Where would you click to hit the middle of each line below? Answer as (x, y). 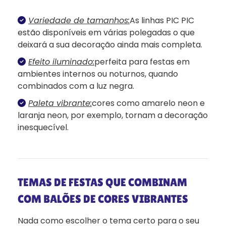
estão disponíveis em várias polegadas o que (106, 33)
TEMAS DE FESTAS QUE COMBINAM (102, 183)
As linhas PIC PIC (162, 21)
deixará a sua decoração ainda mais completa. (110, 45)
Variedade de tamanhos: (79, 21)
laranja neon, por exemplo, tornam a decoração (113, 116)
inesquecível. (43, 128)
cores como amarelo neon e (148, 103)
